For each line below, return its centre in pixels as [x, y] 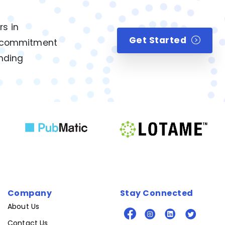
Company [30, 193]
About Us [24, 207]
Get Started [158, 40]
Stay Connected [157, 193]
